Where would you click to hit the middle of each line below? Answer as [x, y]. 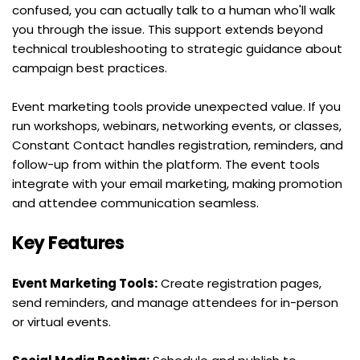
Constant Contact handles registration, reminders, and [178, 145]
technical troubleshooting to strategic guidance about [177, 48]
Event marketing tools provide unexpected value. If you [176, 106]
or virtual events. [61, 321]
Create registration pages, [239, 283]
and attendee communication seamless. [135, 202]
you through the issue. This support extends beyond [168, 29]
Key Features [68, 243]
